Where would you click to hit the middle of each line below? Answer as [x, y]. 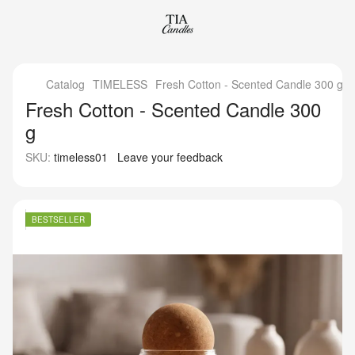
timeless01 [79, 157]
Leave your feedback [170, 157]
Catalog [65, 84]
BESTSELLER [58, 219]
